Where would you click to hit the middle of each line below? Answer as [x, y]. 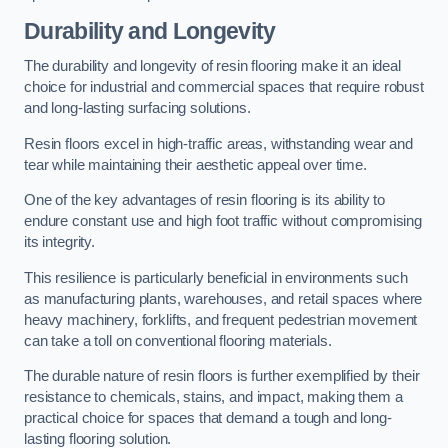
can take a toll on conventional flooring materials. [178, 340]
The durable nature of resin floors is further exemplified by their [222, 376]
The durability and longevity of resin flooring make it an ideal [212, 66]
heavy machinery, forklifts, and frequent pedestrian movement [221, 319]
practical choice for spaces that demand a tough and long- [208, 418]
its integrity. [59, 242]
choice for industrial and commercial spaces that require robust [224, 87]
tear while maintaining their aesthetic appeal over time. [195, 164]
